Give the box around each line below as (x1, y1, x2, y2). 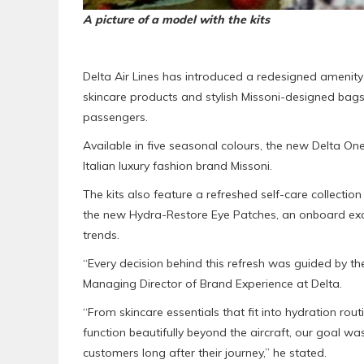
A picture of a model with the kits (83, 12, 270, 28)
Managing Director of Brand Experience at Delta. (83, 276, 342, 292)
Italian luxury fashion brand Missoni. (83, 158, 272, 174)
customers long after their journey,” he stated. (83, 345, 327, 361)
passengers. (83, 110, 148, 125)
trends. (83, 227, 119, 243)
